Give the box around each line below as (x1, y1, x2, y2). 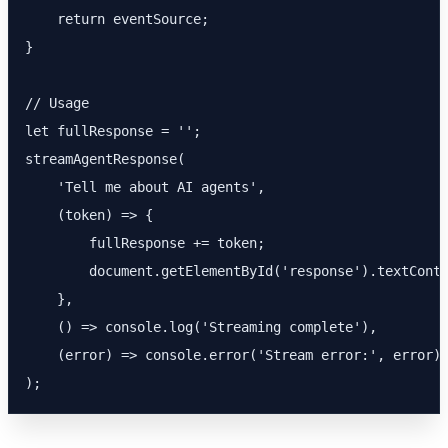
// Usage (25, 95, 89, 111)
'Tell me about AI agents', (25, 179, 265, 195)
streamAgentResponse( (25, 151, 185, 167)
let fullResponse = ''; (25, 123, 201, 139)
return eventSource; (25, 11, 209, 27)
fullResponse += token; (25, 235, 265, 251)
